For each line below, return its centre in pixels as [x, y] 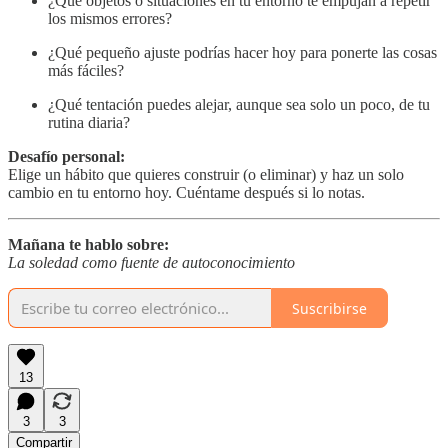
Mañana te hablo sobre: [88, 245]
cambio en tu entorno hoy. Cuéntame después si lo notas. [186, 193]
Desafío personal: [66, 157]
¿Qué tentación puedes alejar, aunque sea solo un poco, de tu [239, 105]
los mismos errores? [110, 19]
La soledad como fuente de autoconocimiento [151, 263]
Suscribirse [329, 308]
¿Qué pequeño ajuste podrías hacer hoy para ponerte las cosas [242, 53]
